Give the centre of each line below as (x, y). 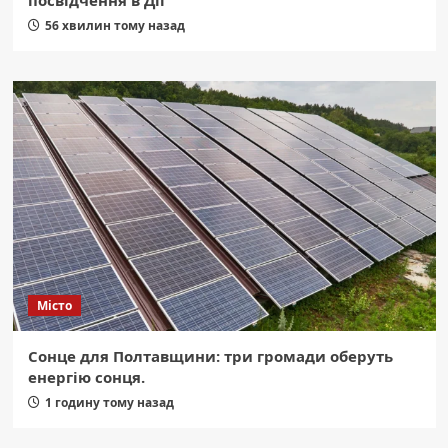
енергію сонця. (86, 377)
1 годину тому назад (109, 403)
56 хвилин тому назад (114, 26)
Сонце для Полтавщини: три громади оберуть (210, 356)
